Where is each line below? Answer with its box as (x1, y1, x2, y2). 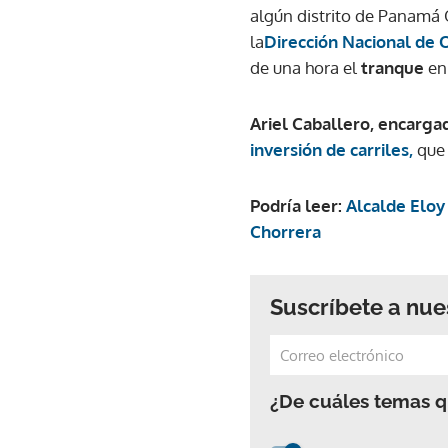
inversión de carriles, (250, 139, 417, 160)
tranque (361, 57, 428, 78)
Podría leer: (250, 195, 346, 216)
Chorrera (250, 221, 321, 242)
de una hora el (250, 57, 361, 78)
